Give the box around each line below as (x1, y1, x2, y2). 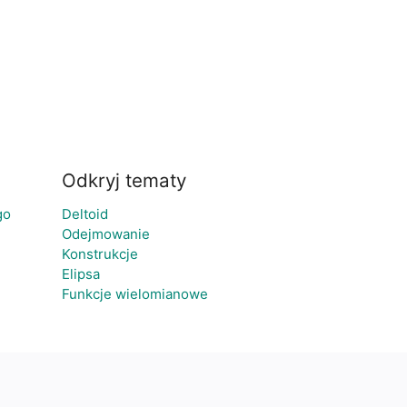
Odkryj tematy (62, 169, 186, 192)
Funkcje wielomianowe (62, 285, 208, 303)
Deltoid (62, 205, 108, 223)
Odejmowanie (62, 225, 150, 243)
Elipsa (62, 265, 100, 283)
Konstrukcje (62, 245, 138, 263)
